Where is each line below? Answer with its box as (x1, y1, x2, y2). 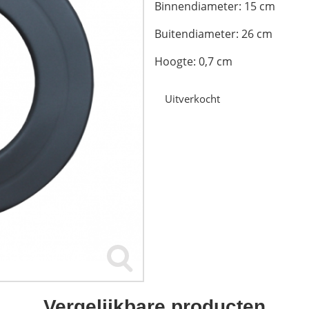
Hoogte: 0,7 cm (154, 54, 232, 69)
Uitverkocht (165, 91, 220, 106)
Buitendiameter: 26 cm (154, 26, 272, 41)
